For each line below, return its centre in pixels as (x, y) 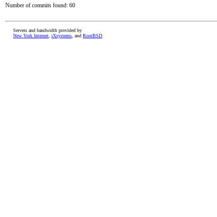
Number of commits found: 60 (40, 5)
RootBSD (93, 36)
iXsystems (62, 36)
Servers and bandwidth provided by (47, 30)
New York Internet (31, 36)
